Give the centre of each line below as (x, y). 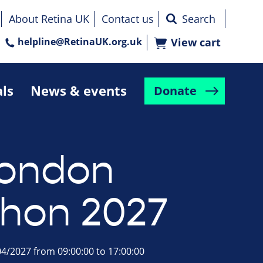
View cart (196, 43)
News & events (78, 90)
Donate (175, 91)
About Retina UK (49, 19)
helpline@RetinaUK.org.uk (80, 42)
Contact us (128, 19)
